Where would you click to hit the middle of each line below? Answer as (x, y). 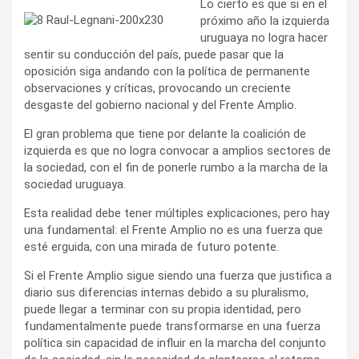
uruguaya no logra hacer (264, 37)
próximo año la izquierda (265, 20)
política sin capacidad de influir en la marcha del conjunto (175, 343)
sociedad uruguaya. (75, 184)
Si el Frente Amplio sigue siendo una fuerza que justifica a (178, 275)
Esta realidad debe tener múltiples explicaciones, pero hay (177, 213)
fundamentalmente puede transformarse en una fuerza (172, 326)
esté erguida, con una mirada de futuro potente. (151, 246)
